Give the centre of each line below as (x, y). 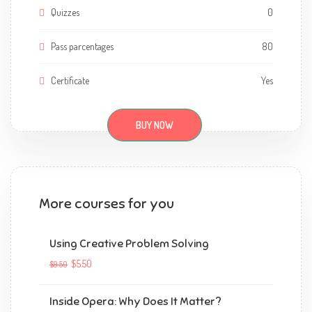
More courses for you (107, 204)
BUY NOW (154, 125)
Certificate (69, 80)
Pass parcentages (81, 46)
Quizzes (64, 12)
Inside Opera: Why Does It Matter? (135, 302)
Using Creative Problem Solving (129, 244)
